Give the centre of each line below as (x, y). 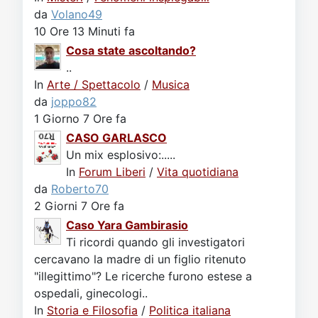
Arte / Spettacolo (94, 84)
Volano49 (77, 14)
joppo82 (74, 102)
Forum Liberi (112, 172)
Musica (171, 84)
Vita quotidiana (198, 172)
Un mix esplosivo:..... (121, 155)
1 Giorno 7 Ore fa (80, 119)
